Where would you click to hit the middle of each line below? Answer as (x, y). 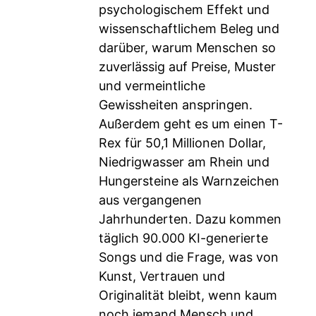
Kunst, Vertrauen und (162, 276)
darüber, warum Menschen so (187, 48)
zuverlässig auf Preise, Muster (187, 67)
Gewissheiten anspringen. (176, 105)
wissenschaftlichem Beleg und (189, 29)
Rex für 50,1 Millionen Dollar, (182, 143)
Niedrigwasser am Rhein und (184, 162)
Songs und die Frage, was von (189, 257)
